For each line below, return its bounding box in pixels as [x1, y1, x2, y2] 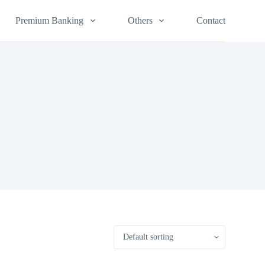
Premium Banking [15, 15, 84, 25]
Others [127, 15, 153, 25]
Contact [196, 15, 225, 25]
